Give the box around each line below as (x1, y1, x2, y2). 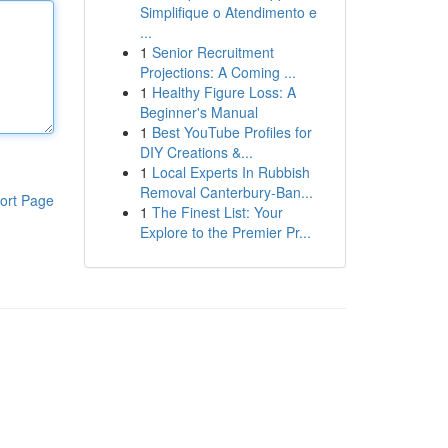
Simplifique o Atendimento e (139, 2, 317, 22)
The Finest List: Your (151, 202, 283, 222)
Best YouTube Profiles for (151, 122, 312, 142)
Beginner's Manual (139, 102, 258, 122)
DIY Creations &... (139, 142, 253, 162)
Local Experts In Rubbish (151, 162, 310, 182)
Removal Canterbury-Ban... (139, 182, 313, 202)
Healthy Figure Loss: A (151, 82, 296, 102)
